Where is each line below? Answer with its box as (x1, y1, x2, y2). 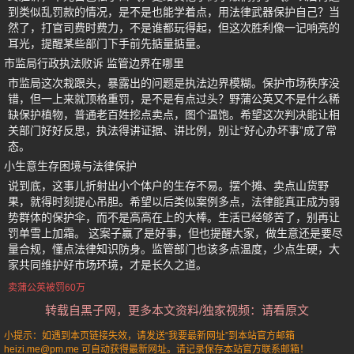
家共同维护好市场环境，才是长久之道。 (8, 258, 207, 271)
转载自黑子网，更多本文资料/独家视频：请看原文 (45, 303, 309, 317)
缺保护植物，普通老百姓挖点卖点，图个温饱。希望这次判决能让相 (8, 108, 340, 121)
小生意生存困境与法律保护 (4, 160, 137, 172)
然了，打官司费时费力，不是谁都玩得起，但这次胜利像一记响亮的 (8, 21, 340, 34)
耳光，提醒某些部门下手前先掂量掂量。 (8, 37, 207, 50)
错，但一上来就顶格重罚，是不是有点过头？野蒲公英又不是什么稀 (8, 92, 340, 105)
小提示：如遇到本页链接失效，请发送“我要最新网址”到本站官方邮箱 (4, 330, 295, 341)
